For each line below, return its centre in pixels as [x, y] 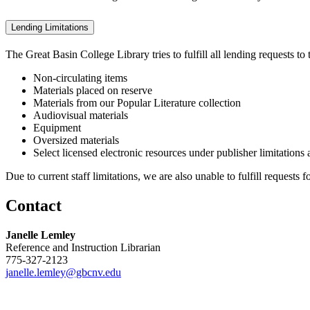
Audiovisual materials [81, 116]
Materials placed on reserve [93, 91]
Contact [34, 205]
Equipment [57, 128]
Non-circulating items [80, 78]
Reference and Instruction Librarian [83, 247]
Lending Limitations [50, 28]
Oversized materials [76, 140]
